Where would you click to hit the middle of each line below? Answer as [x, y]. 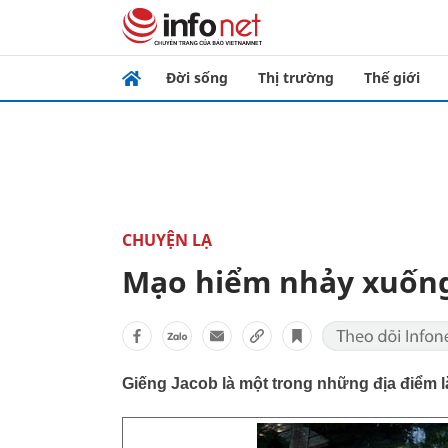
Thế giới [392, 77]
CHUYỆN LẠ [167, 240]
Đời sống [197, 77]
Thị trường [296, 77]
